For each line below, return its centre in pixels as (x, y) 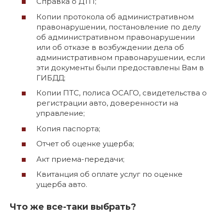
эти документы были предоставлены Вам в (120, 67)
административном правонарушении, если (121, 57)
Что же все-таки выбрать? (73, 207)
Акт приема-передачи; (80, 159)
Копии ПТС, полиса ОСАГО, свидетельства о (122, 93)
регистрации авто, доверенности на (107, 103)
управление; (61, 113)
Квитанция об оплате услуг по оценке (109, 174)
